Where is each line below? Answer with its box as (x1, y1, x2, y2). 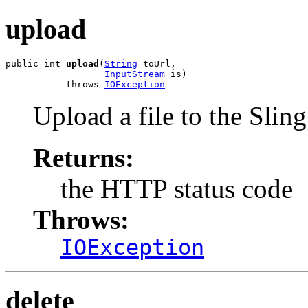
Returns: (33, 142, 134, 173)
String (104, 58, 137, 69)
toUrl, (137, 58, 176, 69)
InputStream (104, 68, 165, 79)
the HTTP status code (60, 173, 293, 203)
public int (5, 58, 66, 69)
